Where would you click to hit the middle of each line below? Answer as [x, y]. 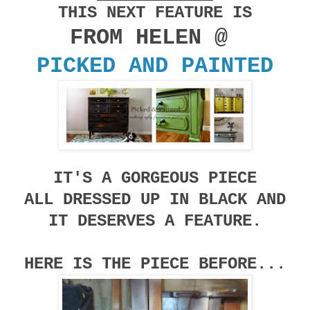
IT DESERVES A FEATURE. [155, 221]
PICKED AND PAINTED [155, 66]
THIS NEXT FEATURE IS [155, 12]
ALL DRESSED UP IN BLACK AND [155, 199]
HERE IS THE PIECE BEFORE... [155, 264]
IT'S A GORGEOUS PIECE [155, 178]
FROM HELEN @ [155, 37]
